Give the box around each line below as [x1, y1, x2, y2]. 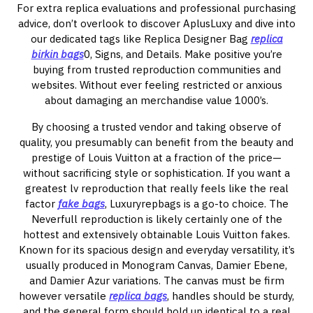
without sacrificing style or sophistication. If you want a [23, 166, 290, 180]
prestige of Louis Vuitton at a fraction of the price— [31, 151, 282, 164]
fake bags [57, 197, 105, 210]
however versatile [19, 289, 109, 303]
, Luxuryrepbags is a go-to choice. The [104, 197, 289, 210]
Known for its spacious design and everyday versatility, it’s [18, 243, 295, 256]
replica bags [109, 289, 167, 303]
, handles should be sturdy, [167, 289, 294, 303]
